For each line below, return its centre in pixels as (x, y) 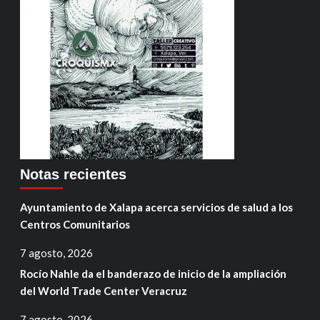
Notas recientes (73, 175)
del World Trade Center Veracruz (103, 291)
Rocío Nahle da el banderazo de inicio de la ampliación (153, 274)
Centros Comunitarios (75, 225)
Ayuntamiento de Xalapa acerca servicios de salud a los (156, 207)
